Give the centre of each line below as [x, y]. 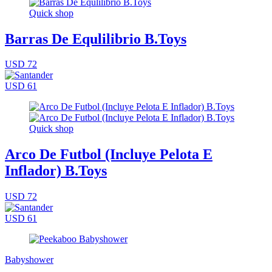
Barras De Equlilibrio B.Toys [96, 39]
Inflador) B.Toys [56, 171]
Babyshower [29, 260]
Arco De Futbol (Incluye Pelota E [109, 155]
